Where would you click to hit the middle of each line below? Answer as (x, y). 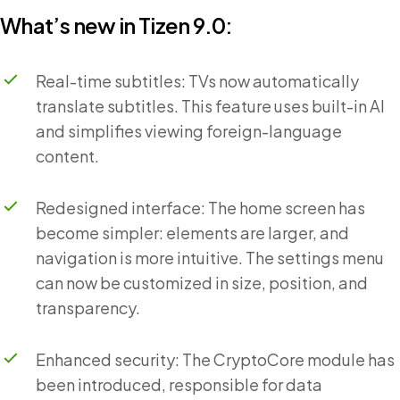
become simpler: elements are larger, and (192, 232)
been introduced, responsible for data (179, 384)
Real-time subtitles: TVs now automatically (197, 80)
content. (67, 155)
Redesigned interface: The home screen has (200, 207)
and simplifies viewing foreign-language (189, 130)
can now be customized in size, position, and (202, 282)
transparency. (88, 307)
